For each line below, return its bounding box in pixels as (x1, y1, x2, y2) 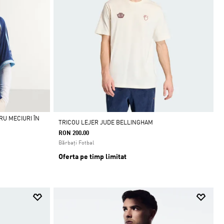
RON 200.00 (58, 130, 89, 136)
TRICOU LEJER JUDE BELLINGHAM (58, 119, 153, 126)
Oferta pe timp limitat (58, 153, 126, 160)
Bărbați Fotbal (58, 140, 94, 146)
